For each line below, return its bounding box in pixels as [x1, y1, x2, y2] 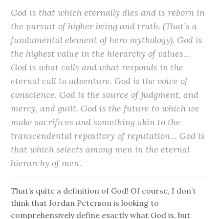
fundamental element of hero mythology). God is [11, 34, 203, 45]
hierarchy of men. [11, 157, 82, 169]
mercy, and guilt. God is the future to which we [11, 102, 200, 114]
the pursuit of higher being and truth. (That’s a [11, 20, 197, 32]
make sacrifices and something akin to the [11, 116, 181, 128]
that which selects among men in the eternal [11, 143, 190, 155]
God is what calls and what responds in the [11, 61, 184, 73]
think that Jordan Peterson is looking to [11, 197, 159, 208]
